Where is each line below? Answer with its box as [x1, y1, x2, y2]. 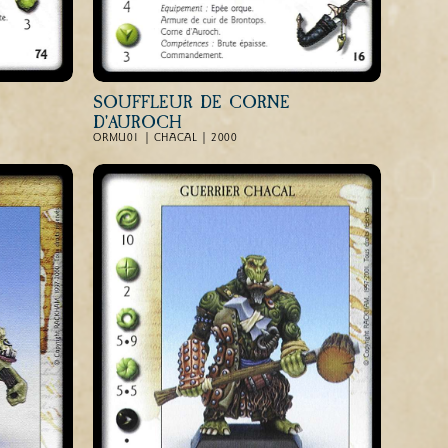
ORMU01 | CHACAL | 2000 [93, 132, 238, 144]
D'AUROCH [93, 110, 183, 135]
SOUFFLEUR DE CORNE [93, 90, 291, 115]
